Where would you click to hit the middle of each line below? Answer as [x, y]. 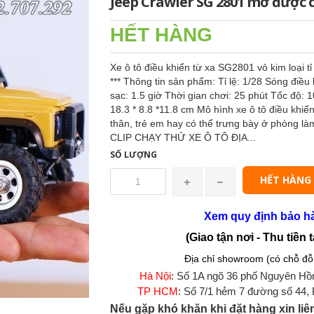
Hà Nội [155, 276]
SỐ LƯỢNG [133, 155]
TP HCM [157, 291]
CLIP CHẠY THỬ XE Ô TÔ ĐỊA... [183, 137]
